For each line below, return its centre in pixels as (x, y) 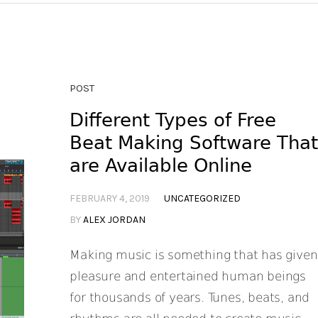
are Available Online (161, 165)
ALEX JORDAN (115, 220)
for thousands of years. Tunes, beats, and (190, 297)
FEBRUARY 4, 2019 (110, 198)
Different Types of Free (173, 120)
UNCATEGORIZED (203, 198)
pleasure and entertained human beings (188, 276)
